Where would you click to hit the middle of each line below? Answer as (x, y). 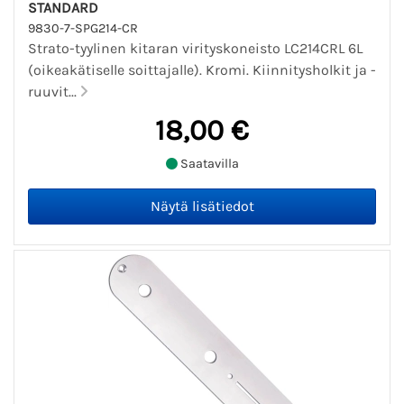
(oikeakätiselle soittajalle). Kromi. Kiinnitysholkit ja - (202, 69)
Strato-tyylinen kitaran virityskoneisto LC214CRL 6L (195, 48)
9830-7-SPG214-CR (83, 28)
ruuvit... (54, 91)
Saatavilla (208, 164)
